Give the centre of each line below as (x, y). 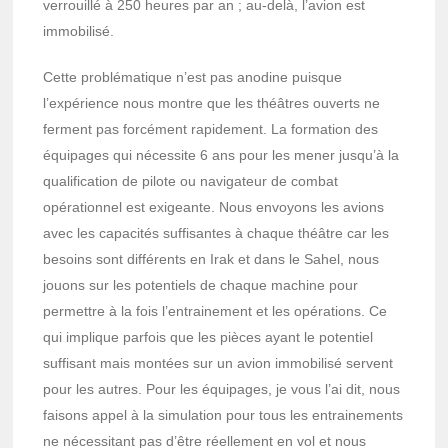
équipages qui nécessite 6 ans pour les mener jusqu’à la (221, 154)
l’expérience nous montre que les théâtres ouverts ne (212, 102)
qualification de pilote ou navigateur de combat (191, 180)
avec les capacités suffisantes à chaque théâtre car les (216, 232)
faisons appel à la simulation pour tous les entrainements (223, 414)
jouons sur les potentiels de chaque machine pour (201, 284)
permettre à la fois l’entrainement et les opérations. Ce (215, 310)
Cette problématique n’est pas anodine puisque (193, 76)
